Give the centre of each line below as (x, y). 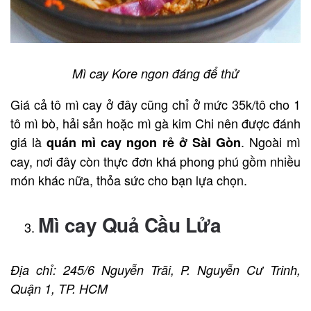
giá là (29, 141)
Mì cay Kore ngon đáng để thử (155, 73)
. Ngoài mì (271, 141)
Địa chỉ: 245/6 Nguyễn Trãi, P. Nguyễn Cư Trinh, (155, 269)
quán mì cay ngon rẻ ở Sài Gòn (144, 142)
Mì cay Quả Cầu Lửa (129, 224)
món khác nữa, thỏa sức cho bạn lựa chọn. (129, 179)
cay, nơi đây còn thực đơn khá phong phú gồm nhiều (155, 161)
